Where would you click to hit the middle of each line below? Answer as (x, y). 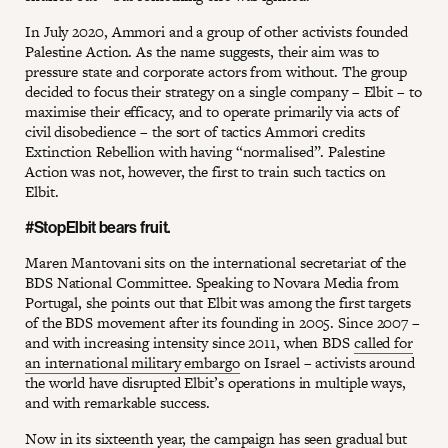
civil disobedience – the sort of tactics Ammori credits (195, 131)
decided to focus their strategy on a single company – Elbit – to (223, 91)
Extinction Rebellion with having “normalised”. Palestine (205, 151)
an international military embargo (132, 362)
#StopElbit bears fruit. (98, 226)
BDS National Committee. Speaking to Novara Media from (212, 282)
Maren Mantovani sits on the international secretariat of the (215, 262)
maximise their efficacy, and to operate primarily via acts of (212, 111)
